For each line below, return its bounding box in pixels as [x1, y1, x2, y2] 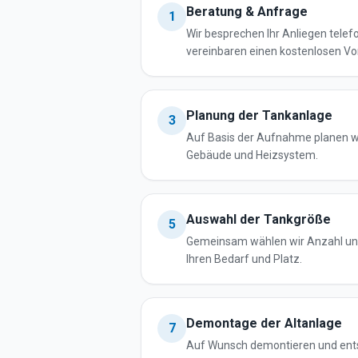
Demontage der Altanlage [186, 316, 342, 331]
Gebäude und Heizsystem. [186, 149, 318, 161]
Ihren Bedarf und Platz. [186, 253, 302, 265]
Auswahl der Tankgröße [186, 212, 331, 227]
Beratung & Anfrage [186, 4, 308, 19]
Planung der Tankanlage [186, 108, 332, 123]
